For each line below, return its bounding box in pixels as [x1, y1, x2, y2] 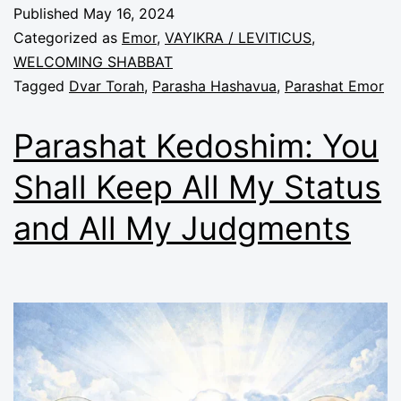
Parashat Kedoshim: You [13, 125, 379, 166]
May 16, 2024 [83, 4, 175, 22]
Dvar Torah [69, 76, 144, 95]
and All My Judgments [13, 208, 351, 248]
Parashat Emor [285, 76, 384, 95]
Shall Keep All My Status [13, 166, 381, 207]
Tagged [13, 76, 69, 95]
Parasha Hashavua [152, 76, 277, 95]
